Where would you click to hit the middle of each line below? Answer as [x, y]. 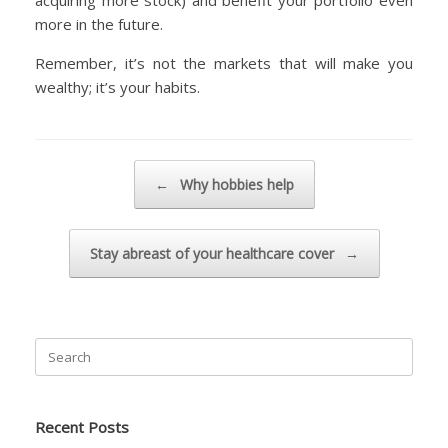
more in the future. [99, 24]
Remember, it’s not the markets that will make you [224, 63]
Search [55, 346]
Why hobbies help [234, 185]
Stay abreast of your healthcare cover [213, 254]
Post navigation [82, 169]
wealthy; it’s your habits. [117, 87]
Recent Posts [82, 427]
